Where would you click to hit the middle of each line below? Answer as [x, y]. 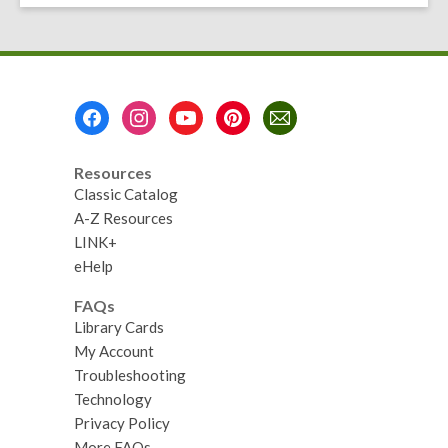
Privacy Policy [121, 423]
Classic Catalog [125, 193]
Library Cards [118, 327]
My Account [113, 351]
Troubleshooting [129, 375]
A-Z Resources [123, 217]
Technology [112, 399]
